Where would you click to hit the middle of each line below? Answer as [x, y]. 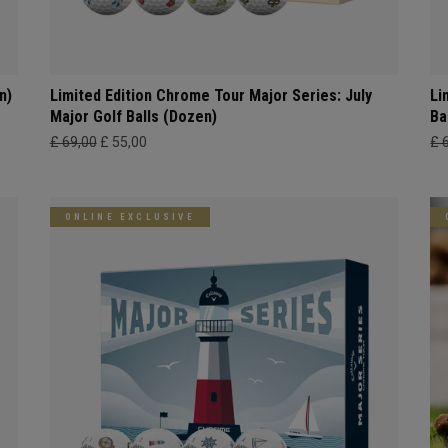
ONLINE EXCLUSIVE [129, 216]
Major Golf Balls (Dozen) [133, 116]
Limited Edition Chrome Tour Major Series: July [210, 95]
